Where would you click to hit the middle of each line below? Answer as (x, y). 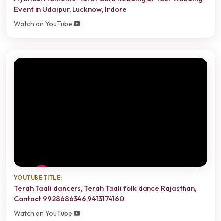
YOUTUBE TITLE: (38, 177)
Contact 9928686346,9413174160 (69, 198)
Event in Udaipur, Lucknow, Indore (70, 9)
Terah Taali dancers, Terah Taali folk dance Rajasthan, (105, 188)
